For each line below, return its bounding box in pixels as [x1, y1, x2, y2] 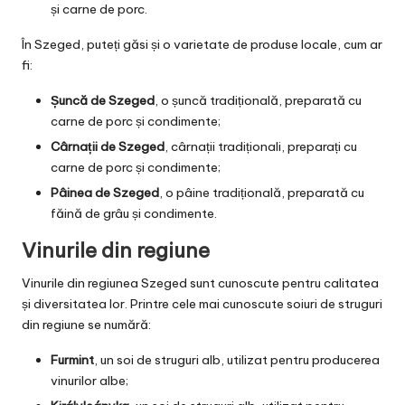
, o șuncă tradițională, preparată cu [155, 91, 362, 108]
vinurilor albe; [51, 372, 128, 389]
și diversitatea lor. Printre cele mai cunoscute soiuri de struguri [22, 295, 382, 312]
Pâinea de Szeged [51, 184, 159, 201]
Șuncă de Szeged [51, 91, 155, 108]
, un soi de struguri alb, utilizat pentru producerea [94, 351, 380, 368]
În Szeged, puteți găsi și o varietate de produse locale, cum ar [22, 35, 382, 52]
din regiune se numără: [22, 316, 151, 333]
